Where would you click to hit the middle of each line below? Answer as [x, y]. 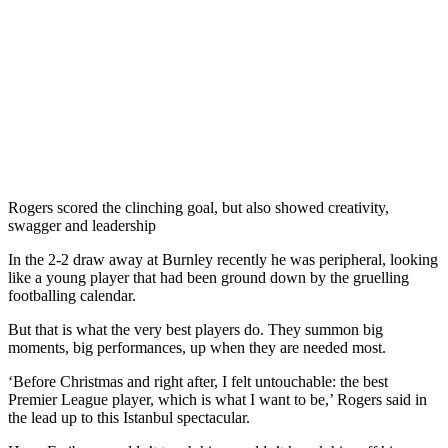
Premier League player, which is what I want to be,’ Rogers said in [217, 399]
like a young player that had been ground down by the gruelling [208, 277]
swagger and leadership [82, 225]
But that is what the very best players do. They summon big [195, 329]
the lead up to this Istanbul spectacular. [129, 417]
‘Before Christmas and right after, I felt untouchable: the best [198, 381]
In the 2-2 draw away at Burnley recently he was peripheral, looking [223, 259]
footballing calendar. [72, 295]
